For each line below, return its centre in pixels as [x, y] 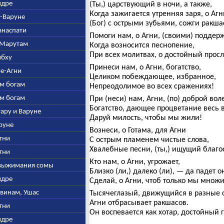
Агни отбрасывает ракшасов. [139, 202]
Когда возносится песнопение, [142, 45]
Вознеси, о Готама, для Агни [137, 130]
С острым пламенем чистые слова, [149, 139]
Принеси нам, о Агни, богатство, [145, 67]
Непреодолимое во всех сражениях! [151, 86]
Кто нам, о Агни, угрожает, [134, 161]
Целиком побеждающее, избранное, [152, 76]
